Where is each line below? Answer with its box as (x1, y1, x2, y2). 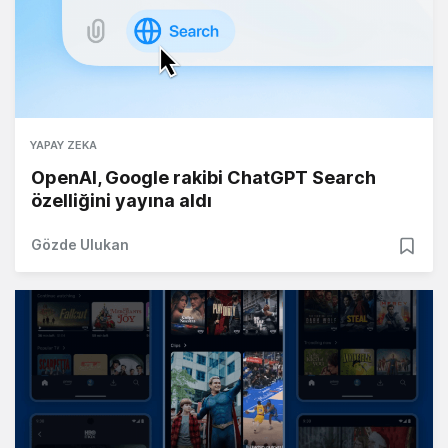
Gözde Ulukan (31, 236, 129, 254)
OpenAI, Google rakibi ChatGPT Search (31, 167, 376, 189)
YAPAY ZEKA (30, 138, 97, 153)
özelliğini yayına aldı (31, 190, 212, 212)
